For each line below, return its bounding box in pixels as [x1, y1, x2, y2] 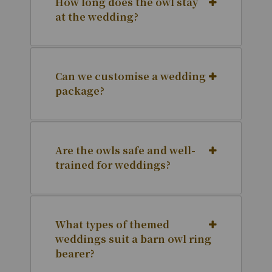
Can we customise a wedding [55, 69, 206, 84]
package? [55, 84, 104, 98]
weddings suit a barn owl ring [55, 232, 211, 246]
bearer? [55, 246, 95, 261]
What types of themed [55, 217, 169, 232]
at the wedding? [55, 10, 138, 24]
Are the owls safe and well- [55, 143, 195, 158]
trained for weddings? [55, 158, 171, 172]
